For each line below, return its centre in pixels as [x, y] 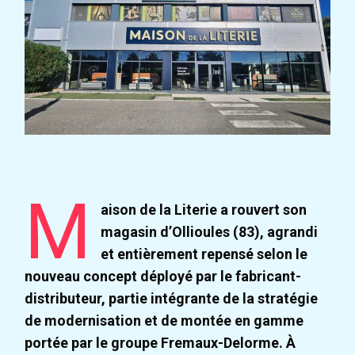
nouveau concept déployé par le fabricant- [163, 277]
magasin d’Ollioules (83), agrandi [209, 232]
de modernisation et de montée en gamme [164, 321]
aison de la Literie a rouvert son [203, 210]
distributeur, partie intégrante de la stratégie [172, 299]
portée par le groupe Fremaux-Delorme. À [160, 343]
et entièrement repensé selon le [204, 254]
